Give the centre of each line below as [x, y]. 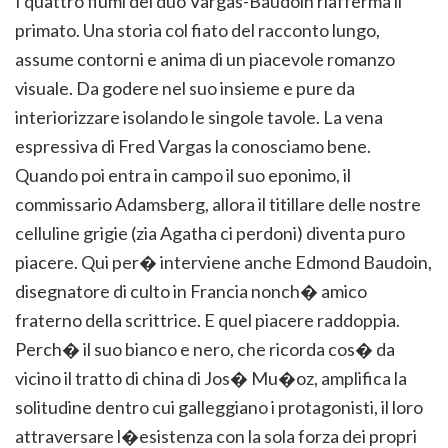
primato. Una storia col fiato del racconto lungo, [197, 30]
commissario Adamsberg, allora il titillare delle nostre [218, 204]
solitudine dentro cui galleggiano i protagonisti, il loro [219, 407]
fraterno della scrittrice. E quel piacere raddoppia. [207, 320]
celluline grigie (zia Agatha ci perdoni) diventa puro [210, 233]
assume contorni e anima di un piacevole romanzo [205, 59]
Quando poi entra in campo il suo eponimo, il [183, 175]
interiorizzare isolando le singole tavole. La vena [199, 117]
